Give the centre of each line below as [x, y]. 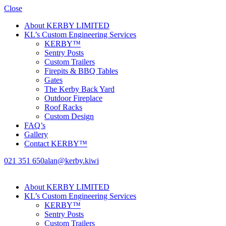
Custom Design [69, 116]
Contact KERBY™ [56, 144]
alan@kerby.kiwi [72, 161]
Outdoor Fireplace [73, 98]
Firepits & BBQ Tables [81, 71]
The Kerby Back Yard [79, 89]
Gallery [36, 134]
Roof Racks [63, 107]
